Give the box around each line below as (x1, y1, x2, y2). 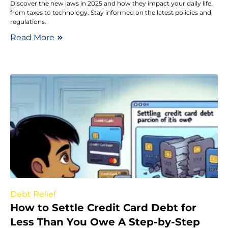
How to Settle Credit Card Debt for (10, 201, 196, 214)
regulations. (10, 17, 46, 25)
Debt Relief (10, 189, 56, 199)
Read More (10, 32, 54, 42)
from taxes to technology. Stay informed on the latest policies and (10, 8, 211, 16)
